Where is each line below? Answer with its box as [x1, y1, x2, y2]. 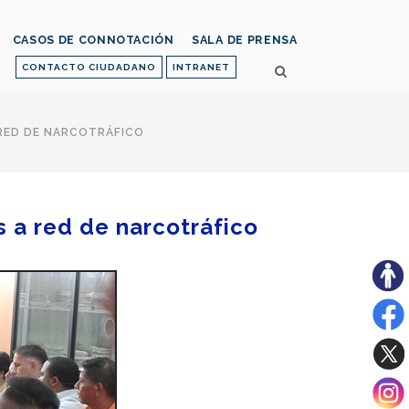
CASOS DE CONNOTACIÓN [12, 33, 174, 47]
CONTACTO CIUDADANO [22, 62, 156, 72]
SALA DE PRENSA [191, 33, 298, 47]
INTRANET [173, 62, 230, 72]
